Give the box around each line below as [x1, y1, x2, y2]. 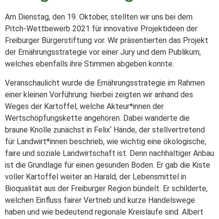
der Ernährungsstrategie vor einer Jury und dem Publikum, [5, 47, 201, 57]
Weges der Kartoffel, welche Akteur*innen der [5, 101, 164, 111]
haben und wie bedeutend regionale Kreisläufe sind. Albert [5, 207, 203, 217]
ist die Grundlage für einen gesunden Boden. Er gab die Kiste [5, 160, 210, 170]
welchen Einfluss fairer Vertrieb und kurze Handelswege [5, 195, 195, 205]
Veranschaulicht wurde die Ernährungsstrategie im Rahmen [5, 78, 205, 88]
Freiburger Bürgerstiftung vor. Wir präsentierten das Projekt [5, 36, 208, 45]
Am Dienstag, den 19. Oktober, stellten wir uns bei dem [5, 12, 193, 22]
